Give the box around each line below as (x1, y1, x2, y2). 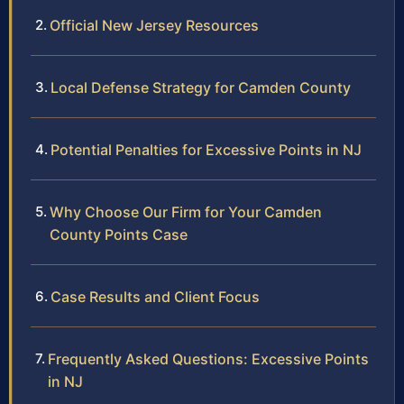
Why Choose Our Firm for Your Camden (50, 203, 322, 222)
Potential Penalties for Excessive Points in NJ (50, 141, 362, 160)
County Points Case (50, 225, 188, 244)
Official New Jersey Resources (50, 16, 259, 35)
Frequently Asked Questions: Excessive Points (48, 350, 369, 369)
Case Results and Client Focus (50, 288, 260, 307)
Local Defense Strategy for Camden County (50, 78, 351, 97)
